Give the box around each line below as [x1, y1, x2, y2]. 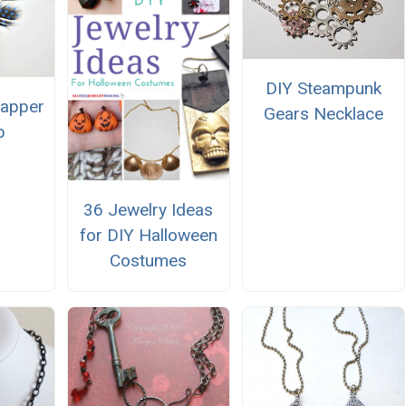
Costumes [110, 249, 188, 271]
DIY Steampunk [266, 77, 382, 99]
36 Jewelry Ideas [83, 198, 214, 220]
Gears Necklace [264, 102, 384, 124]
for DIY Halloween [79, 224, 217, 246]
